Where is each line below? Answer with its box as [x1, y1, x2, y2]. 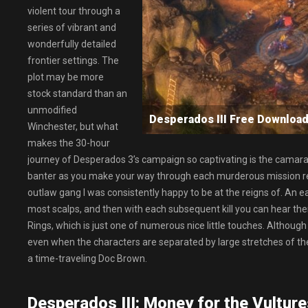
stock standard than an [27, 88, 127, 99]
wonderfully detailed [27, 38, 116, 49]
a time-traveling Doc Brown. [27, 253, 147, 264]
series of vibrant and [27, 22, 116, 33]
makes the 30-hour [27, 137, 110, 148]
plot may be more [27, 71, 104, 82]
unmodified [27, 104, 77, 115]
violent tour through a [27, 5, 120, 16]
